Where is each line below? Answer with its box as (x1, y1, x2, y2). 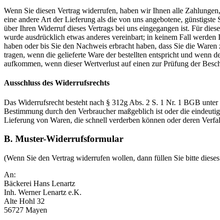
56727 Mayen (4, 205, 47, 214)
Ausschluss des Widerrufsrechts (4, 79, 110, 87)
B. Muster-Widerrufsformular (4, 134, 123, 144)
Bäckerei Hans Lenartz (4, 179, 75, 188)
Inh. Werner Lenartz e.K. (4, 188, 82, 196)
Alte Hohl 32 (4, 196, 45, 205)
